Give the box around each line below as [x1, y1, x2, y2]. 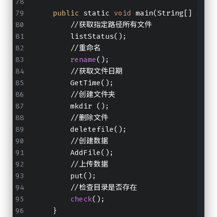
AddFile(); [35, 148, 114, 158]
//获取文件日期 [35, 66, 123, 77]
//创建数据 [35, 136, 108, 146]
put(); [35, 171, 96, 181]
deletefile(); [35, 124, 127, 135]
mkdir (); [35, 101, 109, 111]
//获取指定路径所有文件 [35, 20, 152, 30]
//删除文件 [35, 113, 108, 123]
